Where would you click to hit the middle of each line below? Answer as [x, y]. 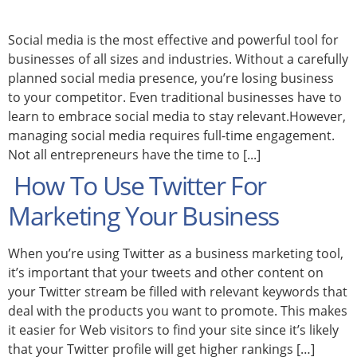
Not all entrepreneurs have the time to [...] [134, 154]
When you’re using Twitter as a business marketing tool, [176, 253]
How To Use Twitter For [137, 185]
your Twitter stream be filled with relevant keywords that [178, 291]
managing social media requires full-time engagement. [171, 135]
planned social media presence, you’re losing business [171, 78]
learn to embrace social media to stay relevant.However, [177, 116]
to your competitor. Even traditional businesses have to [175, 97]
